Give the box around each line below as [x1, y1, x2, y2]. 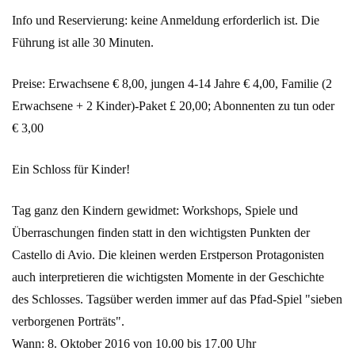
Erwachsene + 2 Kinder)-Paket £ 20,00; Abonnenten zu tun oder [12, 99, 334, 113]
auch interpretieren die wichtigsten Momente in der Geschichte [12, 270, 324, 284]
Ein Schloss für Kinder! [12, 162, 130, 177]
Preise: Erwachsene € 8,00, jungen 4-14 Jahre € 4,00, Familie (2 [12, 77, 332, 91]
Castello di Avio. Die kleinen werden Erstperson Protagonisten [12, 248, 324, 262]
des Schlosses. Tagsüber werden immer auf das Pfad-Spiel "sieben [12, 292, 342, 307]
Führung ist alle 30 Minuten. [12, 36, 154, 50]
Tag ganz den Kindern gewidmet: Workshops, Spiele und [12, 204, 298, 218]
